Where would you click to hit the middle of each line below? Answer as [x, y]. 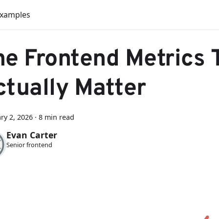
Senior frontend [29, 145]
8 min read [56, 117]
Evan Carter [32, 135]
